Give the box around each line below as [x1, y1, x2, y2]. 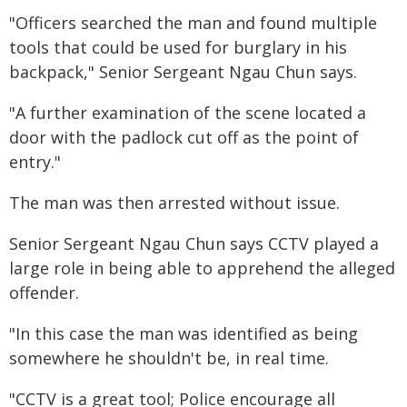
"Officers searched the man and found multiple [9, 12, 377, 34]
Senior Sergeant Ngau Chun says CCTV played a [9, 233, 379, 254]
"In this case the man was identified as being [9, 323, 358, 344]
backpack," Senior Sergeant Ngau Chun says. [9, 61, 357, 83]
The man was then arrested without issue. [9, 192, 340, 213]
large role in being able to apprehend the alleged [9, 257, 395, 279]
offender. [9, 282, 79, 303]
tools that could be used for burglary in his [9, 36, 347, 58]
